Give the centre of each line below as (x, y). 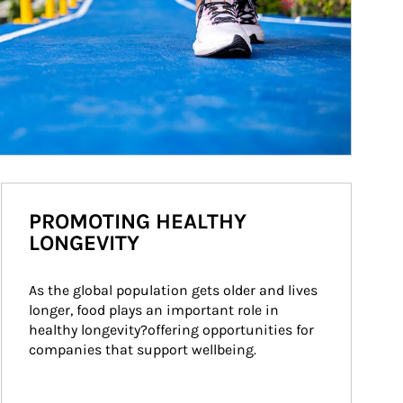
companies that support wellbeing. (143, 349)
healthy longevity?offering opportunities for (173, 330)
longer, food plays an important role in (156, 310)
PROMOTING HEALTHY (138, 221)
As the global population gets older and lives (175, 290)
